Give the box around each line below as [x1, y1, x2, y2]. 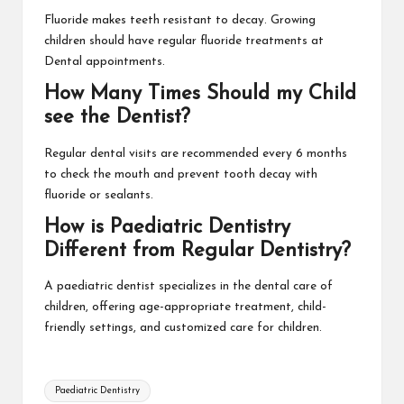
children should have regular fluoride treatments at [44, 35, 324, 48]
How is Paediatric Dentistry [44, 216, 290, 238]
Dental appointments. [44, 56, 165, 69]
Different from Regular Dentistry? [44, 240, 351, 262]
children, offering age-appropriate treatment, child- [44, 301, 326, 313]
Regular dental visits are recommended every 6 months [44, 147, 347, 160]
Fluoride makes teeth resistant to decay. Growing [44, 14, 316, 27]
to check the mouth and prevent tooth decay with [44, 168, 317, 180]
